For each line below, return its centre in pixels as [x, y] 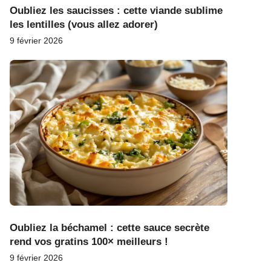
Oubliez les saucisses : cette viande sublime [116, 11]
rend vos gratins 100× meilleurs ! [89, 241]
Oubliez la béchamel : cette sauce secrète [109, 227]
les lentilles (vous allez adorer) [84, 25]
